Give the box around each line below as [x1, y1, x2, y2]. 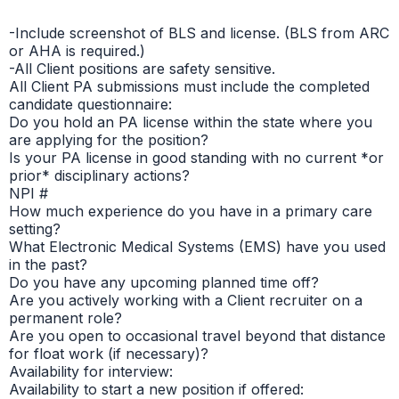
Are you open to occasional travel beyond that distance [9, 326, 386, 345]
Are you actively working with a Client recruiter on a [9, 290, 362, 309]
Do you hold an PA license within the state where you [9, 112, 372, 131]
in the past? [9, 255, 87, 273]
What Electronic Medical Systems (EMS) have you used [9, 237, 386, 256]
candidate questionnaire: [9, 94, 172, 113]
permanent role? [9, 308, 122, 327]
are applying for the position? [9, 130, 208, 149]
